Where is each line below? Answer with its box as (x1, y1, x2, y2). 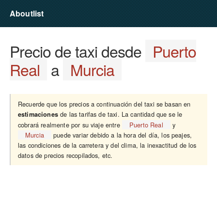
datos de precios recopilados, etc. (18, 151, 113, 160)
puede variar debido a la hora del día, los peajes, (51, 130, 192, 139)
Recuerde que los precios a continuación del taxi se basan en (18, 99, 191, 108)
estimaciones (18, 110, 58, 119)
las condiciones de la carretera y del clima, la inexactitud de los (18, 140, 197, 150)
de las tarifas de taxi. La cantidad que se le (58, 109, 183, 119)
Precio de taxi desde (10, 40, 145, 62)
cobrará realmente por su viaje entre (18, 120, 122, 129)
